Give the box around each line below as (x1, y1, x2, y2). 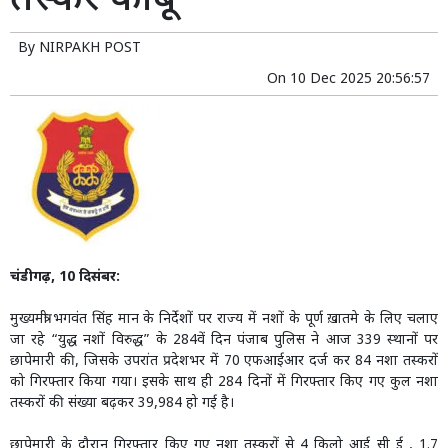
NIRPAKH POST (39, 39, 141, 59)
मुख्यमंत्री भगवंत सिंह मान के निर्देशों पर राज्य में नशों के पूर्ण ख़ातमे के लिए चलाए (10, 310, 438, 330)
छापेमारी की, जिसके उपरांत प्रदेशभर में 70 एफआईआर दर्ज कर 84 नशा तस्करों (10, 352, 438, 372)
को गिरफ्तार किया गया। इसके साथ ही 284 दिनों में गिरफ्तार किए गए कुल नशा (10, 373, 438, 393)
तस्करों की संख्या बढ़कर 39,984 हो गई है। (10, 394, 234, 414)
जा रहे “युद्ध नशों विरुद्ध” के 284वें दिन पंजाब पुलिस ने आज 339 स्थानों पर (10, 331, 438, 351)
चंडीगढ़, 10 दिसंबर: (10, 268, 120, 288)
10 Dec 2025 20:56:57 (290, 70, 430, 90)
